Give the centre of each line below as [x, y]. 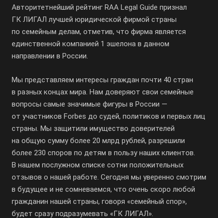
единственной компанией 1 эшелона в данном [91, 44]
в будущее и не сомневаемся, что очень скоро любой [103, 189]
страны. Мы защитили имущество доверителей [93, 128]
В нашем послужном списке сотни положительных [98, 165]
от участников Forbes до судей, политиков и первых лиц [109, 116]
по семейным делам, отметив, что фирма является [99, 32]
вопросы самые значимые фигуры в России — [90, 104]
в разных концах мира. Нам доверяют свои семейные [103, 92]
